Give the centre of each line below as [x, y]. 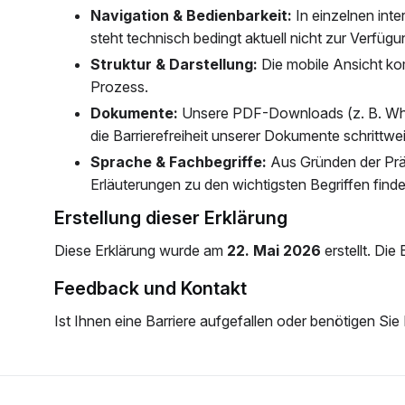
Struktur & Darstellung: [174, 64]
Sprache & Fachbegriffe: [179, 162]
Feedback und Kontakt [155, 288]
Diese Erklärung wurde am [141, 250]
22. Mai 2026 [274, 250]
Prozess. [119, 87]
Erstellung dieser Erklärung [176, 218]
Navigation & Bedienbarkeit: [191, 15]
